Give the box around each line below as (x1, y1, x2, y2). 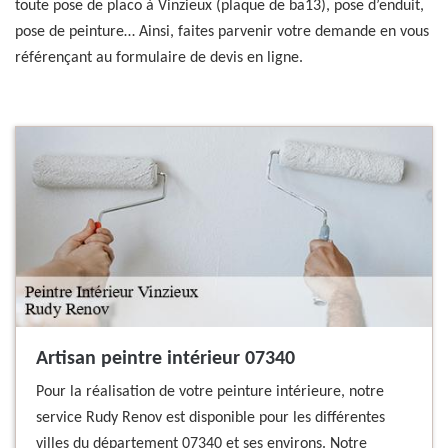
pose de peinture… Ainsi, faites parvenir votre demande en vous (15, 24, 429, 40)
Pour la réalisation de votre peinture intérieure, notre (36, 384, 384, 400)
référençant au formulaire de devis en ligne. (15, 50, 303, 66)
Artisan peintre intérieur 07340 (36, 349, 295, 369)
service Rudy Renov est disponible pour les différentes (36, 410, 385, 426)
